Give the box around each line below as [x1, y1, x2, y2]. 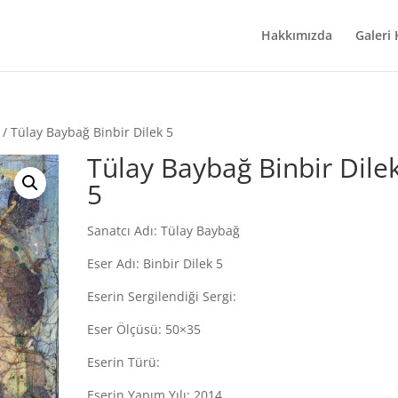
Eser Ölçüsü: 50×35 [87, 321, 202, 338]
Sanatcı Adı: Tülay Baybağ [87, 222, 241, 239]
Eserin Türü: [87, 354, 161, 370]
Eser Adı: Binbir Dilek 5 [87, 255, 224, 272]
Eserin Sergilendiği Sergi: [87, 288, 237, 305]
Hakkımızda [261, 27, 332, 44]
